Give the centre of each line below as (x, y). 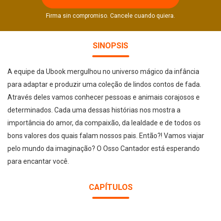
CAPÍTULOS (110, 187)
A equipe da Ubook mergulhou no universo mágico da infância (103, 72)
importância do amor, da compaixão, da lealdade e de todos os (104, 123)
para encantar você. (38, 161)
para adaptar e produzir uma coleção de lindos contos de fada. (104, 84)
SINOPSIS (110, 46)
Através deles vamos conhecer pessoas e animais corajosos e (104, 97)
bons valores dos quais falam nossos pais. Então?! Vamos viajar (106, 136)
